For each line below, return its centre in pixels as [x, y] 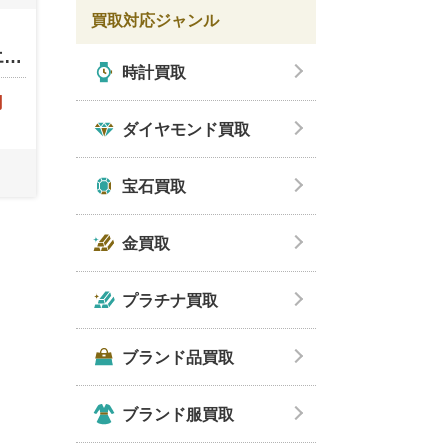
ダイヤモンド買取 [186, 129]
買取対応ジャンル [155, 21]
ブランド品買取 [178, 357]
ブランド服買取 [178, 414]
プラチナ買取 [170, 300]
